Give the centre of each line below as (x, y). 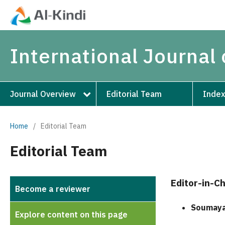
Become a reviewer (53, 189)
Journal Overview (43, 94)
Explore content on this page (71, 214)
